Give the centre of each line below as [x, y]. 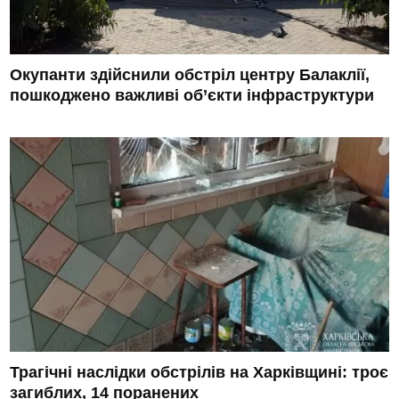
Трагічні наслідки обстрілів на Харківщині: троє [199, 372]
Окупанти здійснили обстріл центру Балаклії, [190, 74]
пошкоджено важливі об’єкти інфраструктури [192, 95]
